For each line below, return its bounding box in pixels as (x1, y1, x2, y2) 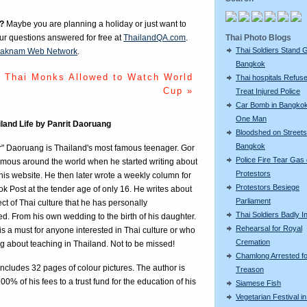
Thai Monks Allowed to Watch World (4, 72, 193, 82)
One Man (236, 114, 267, 123)
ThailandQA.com (123, 33, 186, 42)
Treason (236, 265, 264, 273)
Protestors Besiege (236, 182, 299, 191)
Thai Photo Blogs (225, 32, 291, 42)
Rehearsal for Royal (236, 223, 302, 232)
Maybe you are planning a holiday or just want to (4, 19, 186, 29)
